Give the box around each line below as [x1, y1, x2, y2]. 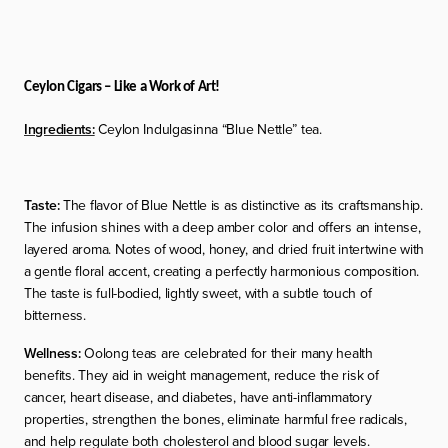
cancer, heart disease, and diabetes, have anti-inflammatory [24, 386, 372, 407]
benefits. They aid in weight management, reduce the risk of [24, 364, 379, 385]
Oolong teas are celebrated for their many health [80, 342, 373, 363]
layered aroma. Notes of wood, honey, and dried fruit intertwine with [24, 238, 424, 259]
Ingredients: [24, 118, 95, 139]
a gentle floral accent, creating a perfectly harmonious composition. [24, 260, 419, 281]
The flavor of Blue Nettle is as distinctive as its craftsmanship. [59, 194, 423, 215]
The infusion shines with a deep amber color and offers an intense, [24, 216, 421, 237]
